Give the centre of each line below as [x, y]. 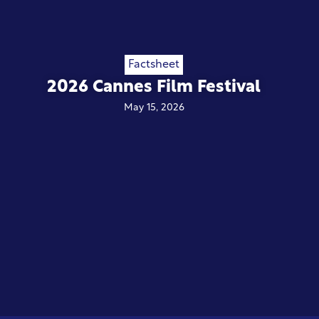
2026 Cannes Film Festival [154, 88]
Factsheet [154, 65]
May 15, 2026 [154, 108]
